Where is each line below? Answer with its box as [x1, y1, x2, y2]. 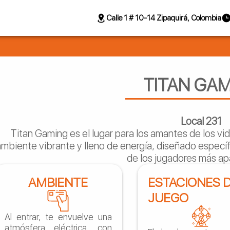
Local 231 [181, 115, 222, 127]
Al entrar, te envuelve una [4, 211, 112, 222]
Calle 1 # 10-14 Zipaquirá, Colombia [106, 13, 221, 23]
